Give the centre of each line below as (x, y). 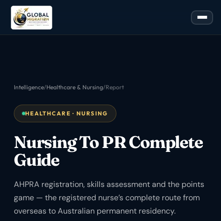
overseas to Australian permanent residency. (95, 211)
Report (115, 87)
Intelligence (29, 87)
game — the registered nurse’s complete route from (107, 198)
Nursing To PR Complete (108, 142)
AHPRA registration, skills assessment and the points (109, 184)
